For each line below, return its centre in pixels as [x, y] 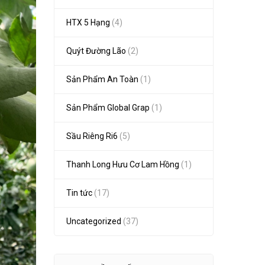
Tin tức [79, 193]
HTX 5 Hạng [88, 22]
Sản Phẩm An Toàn [102, 79]
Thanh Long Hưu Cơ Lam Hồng [123, 164]
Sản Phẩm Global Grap [108, 108]
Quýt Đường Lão [96, 51]
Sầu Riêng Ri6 [92, 136]
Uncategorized [94, 221]
